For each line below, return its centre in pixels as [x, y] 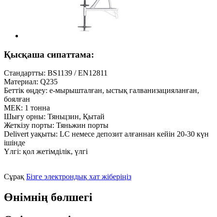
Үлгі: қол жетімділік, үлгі [46, 152]
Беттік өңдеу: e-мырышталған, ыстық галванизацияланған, [101, 91]
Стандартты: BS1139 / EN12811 [56, 73]
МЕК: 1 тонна [27, 108]
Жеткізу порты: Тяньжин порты [56, 125]
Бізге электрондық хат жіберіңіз [79, 177]
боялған [17, 99]
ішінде [15, 143]
